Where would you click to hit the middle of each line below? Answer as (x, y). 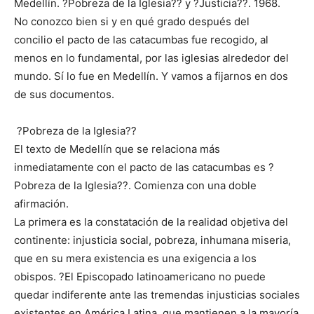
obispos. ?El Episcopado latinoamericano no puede (140, 277)
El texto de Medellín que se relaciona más (117, 149)
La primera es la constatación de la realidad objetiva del (151, 222)
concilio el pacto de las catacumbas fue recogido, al (141, 40)
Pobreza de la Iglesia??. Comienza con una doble (135, 186)
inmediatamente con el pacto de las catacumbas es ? (144, 168)
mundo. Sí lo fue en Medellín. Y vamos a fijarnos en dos (151, 76)
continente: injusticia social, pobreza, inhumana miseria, (152, 240)
